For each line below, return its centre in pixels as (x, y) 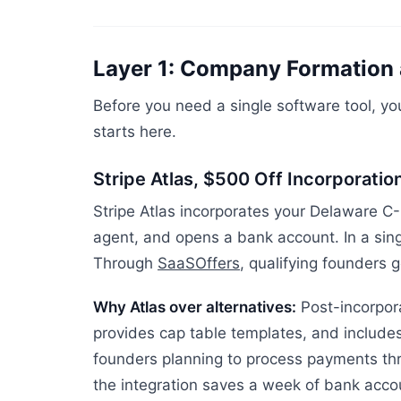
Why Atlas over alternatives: (195, 307)
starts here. (135, 132)
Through (125, 263)
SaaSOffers (199, 263)
